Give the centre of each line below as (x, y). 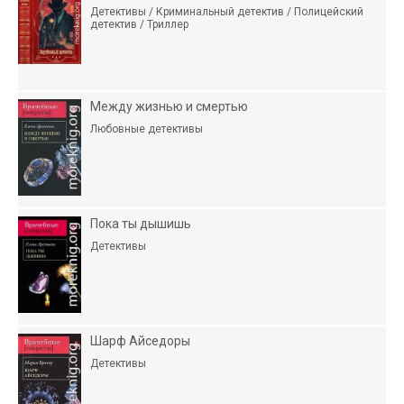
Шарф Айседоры (140, 341)
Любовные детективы (147, 129)
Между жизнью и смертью (169, 106)
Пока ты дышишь (141, 224)
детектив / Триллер (139, 24)
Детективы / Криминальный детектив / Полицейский (227, 12)
